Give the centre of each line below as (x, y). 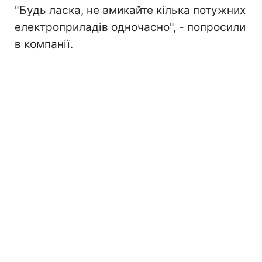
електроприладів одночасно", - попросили (130, 27)
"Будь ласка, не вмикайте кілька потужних (130, 10)
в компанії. (44, 44)
